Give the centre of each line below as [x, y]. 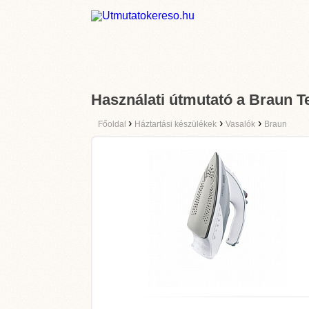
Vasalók [240, 124]
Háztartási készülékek [176, 124]
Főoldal [113, 124]
